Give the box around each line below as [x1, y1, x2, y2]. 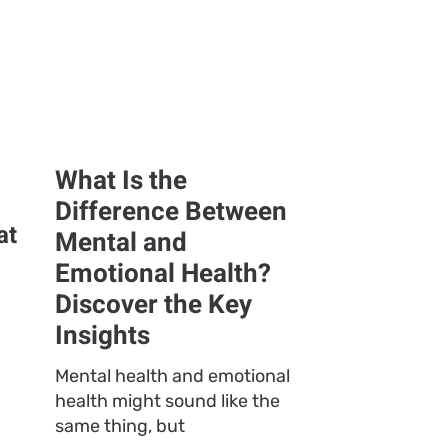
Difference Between [54, 193, 287, 232]
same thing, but [54, 415, 185, 438]
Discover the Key [54, 286, 252, 325]
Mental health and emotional [54, 365, 290, 388]
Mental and [54, 224, 187, 263]
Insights [54, 317, 150, 356]
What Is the [54, 162, 187, 201]
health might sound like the [54, 390, 280, 413]
